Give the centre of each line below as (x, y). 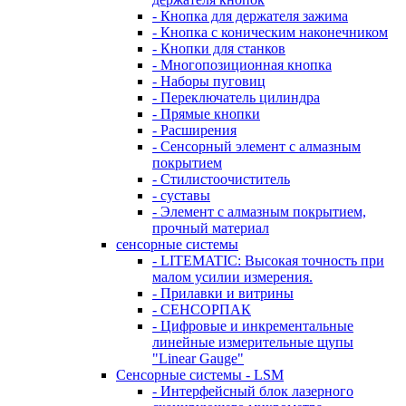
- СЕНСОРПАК (202, 309)
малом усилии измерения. (232, 277)
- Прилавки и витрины (223, 293)
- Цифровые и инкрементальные (253, 326)
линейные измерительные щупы (253, 342)
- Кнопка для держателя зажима (250, 16)
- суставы (181, 195)
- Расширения (194, 130)
